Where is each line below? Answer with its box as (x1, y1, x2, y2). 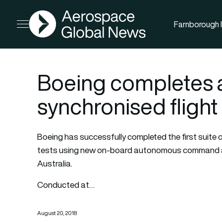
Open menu (16, 20, 56, 32)
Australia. (37, 157, 73, 169)
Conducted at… (37, 178, 95, 191)
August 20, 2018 (37, 209, 77, 217)
